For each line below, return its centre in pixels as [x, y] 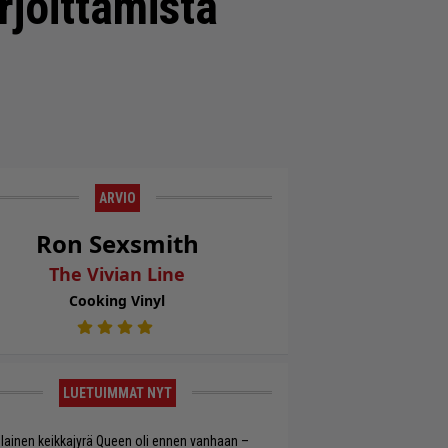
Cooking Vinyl [117, 300]
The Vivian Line [117, 274]
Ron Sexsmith [117, 243]
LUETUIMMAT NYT [117, 393]
